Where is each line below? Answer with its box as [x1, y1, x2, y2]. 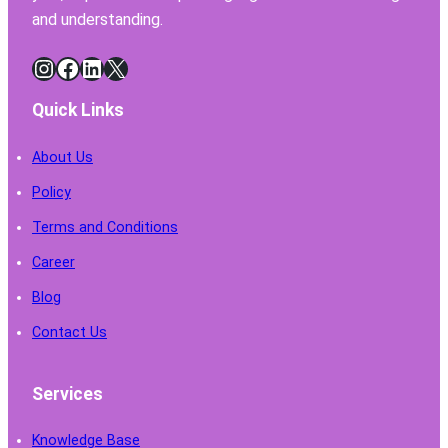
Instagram [31, 52, 52, 82]
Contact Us [32, 323, 107, 340]
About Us [32, 148, 93, 165]
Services [32, 383, 103, 404]
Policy [32, 183, 71, 200]
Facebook [55, 52, 68, 82]
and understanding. [32, 9, 163, 29]
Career [32, 253, 75, 270]
